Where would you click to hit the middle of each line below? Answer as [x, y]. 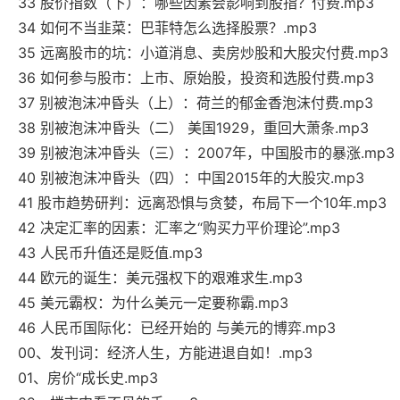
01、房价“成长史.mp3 [88, 378]
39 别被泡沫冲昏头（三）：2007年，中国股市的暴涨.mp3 [206, 153]
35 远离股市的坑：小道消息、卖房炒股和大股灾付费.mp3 [203, 53]
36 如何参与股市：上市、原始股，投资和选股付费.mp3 [196, 78]
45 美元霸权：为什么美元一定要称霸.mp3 [153, 303]
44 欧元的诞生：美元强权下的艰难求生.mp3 [160, 278]
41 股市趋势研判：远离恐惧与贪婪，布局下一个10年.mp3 [202, 203]
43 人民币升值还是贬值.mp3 [110, 253]
